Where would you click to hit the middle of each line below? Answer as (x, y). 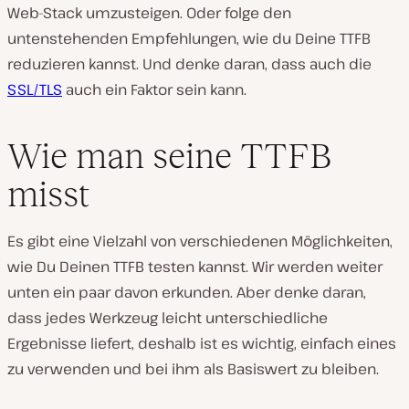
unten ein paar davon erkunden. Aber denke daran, (187, 293)
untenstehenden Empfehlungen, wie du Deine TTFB (189, 38)
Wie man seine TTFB (170, 156)
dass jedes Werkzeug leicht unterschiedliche (168, 318)
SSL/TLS (35, 89)
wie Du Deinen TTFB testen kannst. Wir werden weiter (195, 267)
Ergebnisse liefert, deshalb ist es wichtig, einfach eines (202, 344)
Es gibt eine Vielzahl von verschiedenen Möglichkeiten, (200, 241)
